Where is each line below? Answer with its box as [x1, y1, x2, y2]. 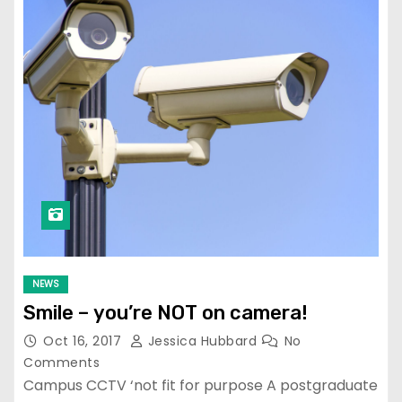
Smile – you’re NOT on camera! [23, 301, 308, 325]
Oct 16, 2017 [43, 332, 126, 350]
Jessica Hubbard [144, 332, 261, 350]
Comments [23, 354, 100, 371]
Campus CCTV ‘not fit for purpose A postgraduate [23, 375, 378, 396]
